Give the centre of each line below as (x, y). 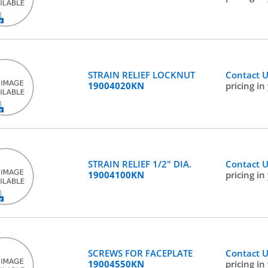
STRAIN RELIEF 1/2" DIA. (139, 164)
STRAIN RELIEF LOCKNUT (141, 75)
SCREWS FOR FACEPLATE (140, 253)
